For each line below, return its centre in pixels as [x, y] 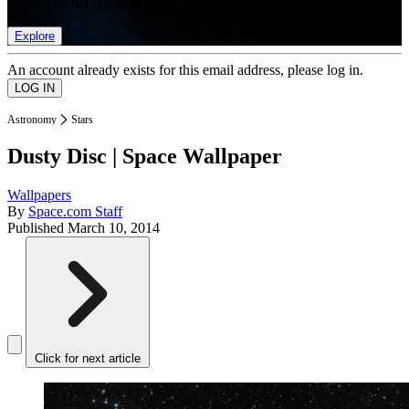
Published [37, 228]
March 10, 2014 [114, 228]
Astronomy [32, 119]
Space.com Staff [75, 212]
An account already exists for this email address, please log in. [185, 69]
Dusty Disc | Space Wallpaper [145, 157]
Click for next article [88, 359]
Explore [35, 36]
